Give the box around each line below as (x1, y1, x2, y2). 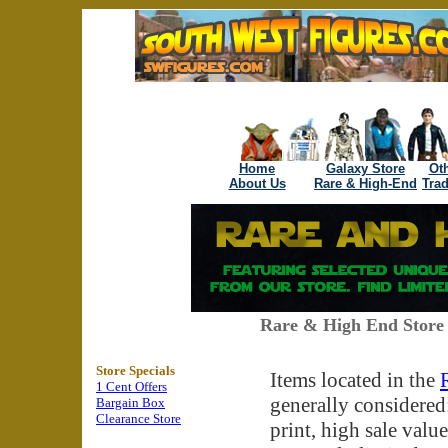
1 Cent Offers (96, 379, 167, 394)
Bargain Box (96, 395, 165, 410)
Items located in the (270, 368, 440, 392)
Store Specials (96, 363, 175, 378)
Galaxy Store (326, 161, 405, 176)
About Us (228, 176, 286, 191)
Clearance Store (96, 411, 181, 426)
